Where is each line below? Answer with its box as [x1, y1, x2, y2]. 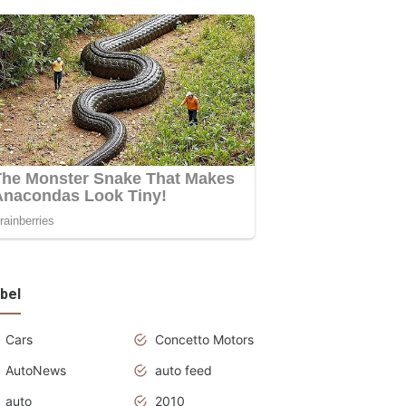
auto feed [155, 362, 212, 378]
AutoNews [5, 362, 66, 378]
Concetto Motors [155, 331, 254, 347]
